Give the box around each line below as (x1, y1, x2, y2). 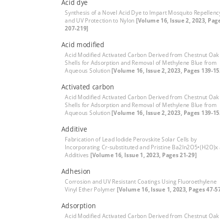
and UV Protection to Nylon (65, 16, 136, 25)
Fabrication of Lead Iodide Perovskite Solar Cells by (65, 135, 197, 143)
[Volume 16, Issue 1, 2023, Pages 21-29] (90, 151, 197, 159)
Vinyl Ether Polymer (65, 185, 117, 193)
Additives (65, 151, 90, 159)
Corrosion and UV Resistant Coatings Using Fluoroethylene (65, 177, 217, 186)
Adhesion (61, 166, 91, 176)
